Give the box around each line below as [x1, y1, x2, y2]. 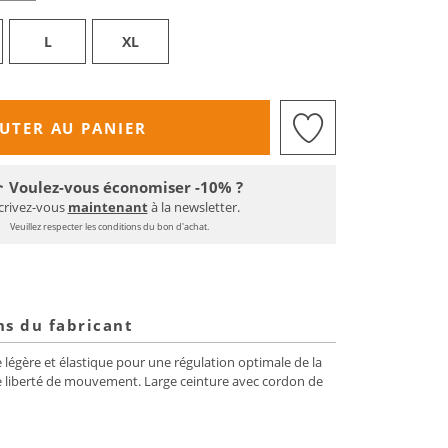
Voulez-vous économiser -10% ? [8, 177, 243, 197]
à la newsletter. [147, 198, 240, 216]
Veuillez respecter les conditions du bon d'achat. [10, 220, 209, 233]
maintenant [67, 198, 148, 216]
